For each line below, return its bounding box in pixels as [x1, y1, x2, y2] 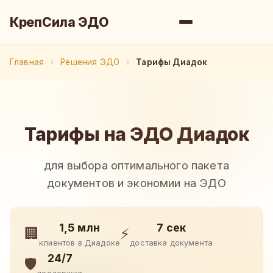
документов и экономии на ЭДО [47, 175, 226, 190]
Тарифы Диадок [136, 57, 208, 67]
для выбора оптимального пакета [44, 158, 229, 172]
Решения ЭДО [60, 57, 120, 67]
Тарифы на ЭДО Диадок [24, 122, 249, 145]
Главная [10, 57, 44, 67]
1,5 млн [59, 221, 101, 234]
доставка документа [130, 238, 213, 247]
